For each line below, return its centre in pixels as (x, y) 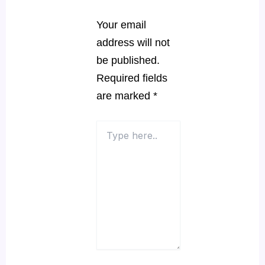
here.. (106, 138)
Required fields (132, 78)
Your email (121, 25)
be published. (128, 60)
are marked (125, 96)
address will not (133, 42)
